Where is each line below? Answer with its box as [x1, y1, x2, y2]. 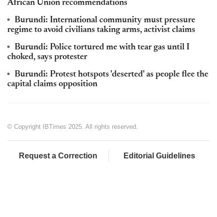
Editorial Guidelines [124, 152, 195, 160]
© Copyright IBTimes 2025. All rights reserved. [7, 123, 138, 131]
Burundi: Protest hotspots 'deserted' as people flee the [15, 70, 208, 79]
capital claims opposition [7, 80, 97, 89]
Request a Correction [18, 152, 97, 160]
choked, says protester [7, 53, 87, 62]
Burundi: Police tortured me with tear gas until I [15, 43, 189, 52]
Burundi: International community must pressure [15, 16, 195, 25]
